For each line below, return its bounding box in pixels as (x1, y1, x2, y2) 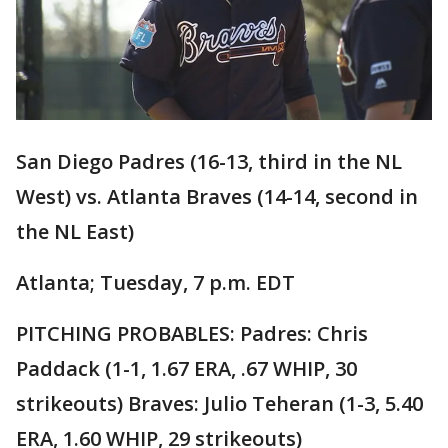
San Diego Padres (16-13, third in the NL (16, 148, 402, 176)
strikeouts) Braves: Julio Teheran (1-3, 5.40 (16, 390, 423, 418)
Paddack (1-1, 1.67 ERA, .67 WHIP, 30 (16, 355, 357, 383)
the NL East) (16, 218, 134, 246)
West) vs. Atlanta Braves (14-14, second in (16, 183, 418, 211)
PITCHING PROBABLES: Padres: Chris (16, 320, 368, 348)
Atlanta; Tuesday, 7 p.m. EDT (16, 269, 295, 297)
